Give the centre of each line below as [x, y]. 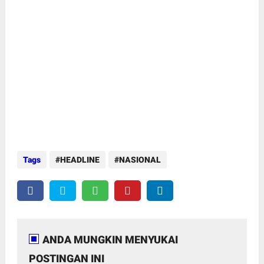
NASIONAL [140, 159]
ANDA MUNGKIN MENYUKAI [110, 239]
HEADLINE [80, 159]
